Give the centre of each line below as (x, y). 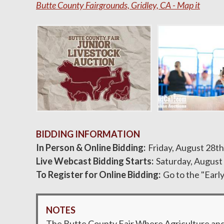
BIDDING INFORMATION (88, 134)
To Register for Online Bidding (97, 174)
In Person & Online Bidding (90, 147)
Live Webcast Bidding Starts (94, 161)
